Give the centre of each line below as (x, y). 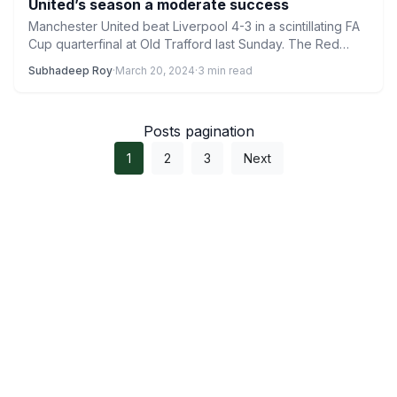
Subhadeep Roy (70, 70)
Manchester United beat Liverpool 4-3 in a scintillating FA (194, 26)
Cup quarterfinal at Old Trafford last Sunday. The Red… (189, 44)
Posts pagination (198, 131)
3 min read (225, 70)
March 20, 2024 (155, 70)
